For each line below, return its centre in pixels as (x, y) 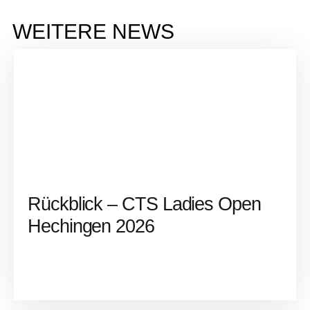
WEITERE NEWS (93, 31)
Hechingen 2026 (91, 226)
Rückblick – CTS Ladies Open (144, 204)
